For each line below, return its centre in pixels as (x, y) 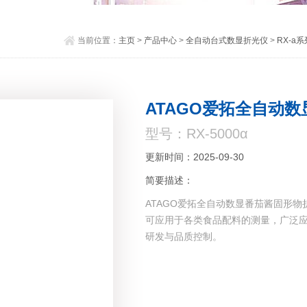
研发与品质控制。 (184, 237)
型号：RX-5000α (197, 134)
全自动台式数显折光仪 (226, 41)
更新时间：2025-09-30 (195, 157)
